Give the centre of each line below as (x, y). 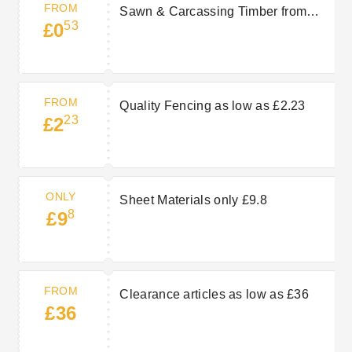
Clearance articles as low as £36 (214, 295)
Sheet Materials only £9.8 (193, 200)
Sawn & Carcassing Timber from (213, 12)
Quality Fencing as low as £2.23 (213, 106)
